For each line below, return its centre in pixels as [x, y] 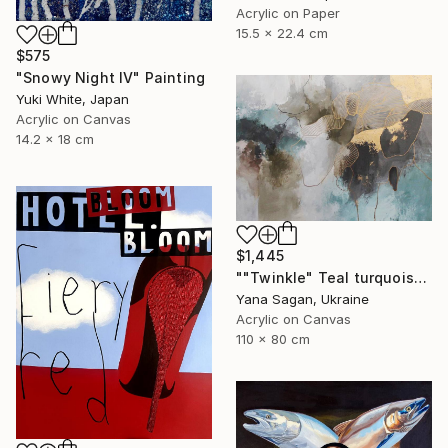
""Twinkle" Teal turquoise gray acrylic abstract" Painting [420, 277]
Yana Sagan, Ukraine [302, 298]
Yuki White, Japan [72, 99]
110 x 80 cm [273, 338]
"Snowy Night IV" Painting [110, 78]
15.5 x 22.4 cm [282, 33]
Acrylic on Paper [288, 13]
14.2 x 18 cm [55, 139]
